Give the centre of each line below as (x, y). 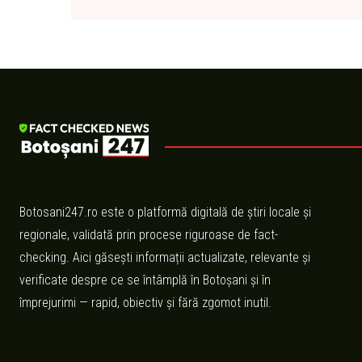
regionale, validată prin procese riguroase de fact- (149, 234)
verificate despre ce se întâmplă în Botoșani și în (145, 280)
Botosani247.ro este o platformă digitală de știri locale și (165, 212)
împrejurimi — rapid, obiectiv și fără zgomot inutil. (145, 302)
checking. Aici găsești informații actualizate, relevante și (165, 257)
